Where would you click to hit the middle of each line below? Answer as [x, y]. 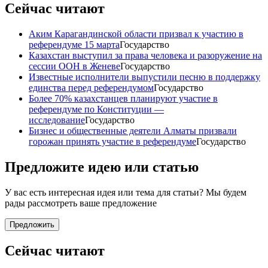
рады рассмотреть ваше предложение [81, 203]
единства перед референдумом [91, 88]
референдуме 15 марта [74, 45]
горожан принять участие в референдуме [112, 142]
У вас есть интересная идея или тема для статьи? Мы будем [126, 193]
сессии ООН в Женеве [74, 66]
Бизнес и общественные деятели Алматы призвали [133, 131]
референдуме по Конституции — [96, 109]
